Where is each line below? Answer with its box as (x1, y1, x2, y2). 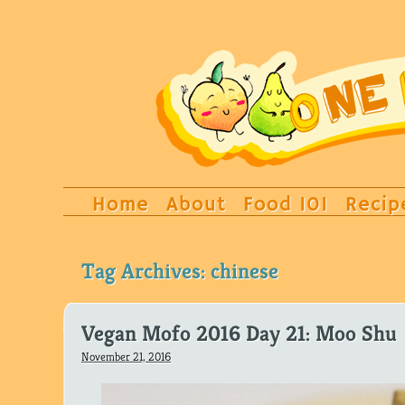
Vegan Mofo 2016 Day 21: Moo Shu (81, 320, 397, 347)
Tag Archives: (81, 258, 211, 285)
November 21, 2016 (81, 349, 171, 364)
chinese (211, 258, 278, 285)
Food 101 (242, 193, 328, 218)
